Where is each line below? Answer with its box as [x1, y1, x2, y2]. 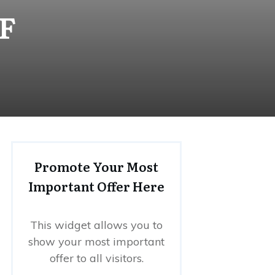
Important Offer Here [28, 176, 165, 195]
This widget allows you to [30, 217, 163, 232]
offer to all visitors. [49, 250, 144, 265]
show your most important [28, 234, 165, 249]
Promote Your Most [34, 157, 158, 176]
